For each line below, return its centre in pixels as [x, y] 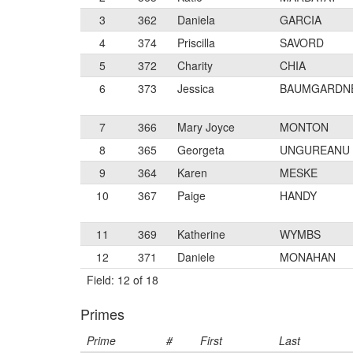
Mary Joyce [206, 127]
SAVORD [302, 43]
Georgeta [201, 150]
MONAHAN [308, 257]
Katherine [201, 234]
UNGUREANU [315, 150]
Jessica [196, 88]
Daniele [196, 257]
